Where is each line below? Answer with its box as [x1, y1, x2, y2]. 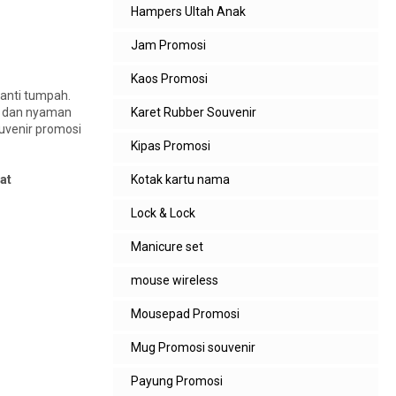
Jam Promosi [131, 38, 206, 52]
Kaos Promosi [131, 72, 208, 86]
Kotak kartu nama [131, 172, 230, 187]
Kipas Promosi [131, 139, 210, 153]
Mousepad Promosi [131, 307, 240, 321]
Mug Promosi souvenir [131, 340, 255, 354]
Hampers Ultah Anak [131, 4, 246, 19]
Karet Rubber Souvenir [131, 105, 256, 119]
